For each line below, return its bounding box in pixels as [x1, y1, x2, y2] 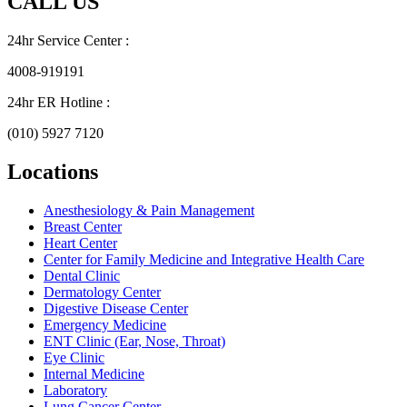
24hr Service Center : [7, 32, 129, 48]
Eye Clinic [44, 349, 104, 365]
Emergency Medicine [44, 316, 166, 333]
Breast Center [44, 218, 122, 234]
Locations [7, 159, 98, 184]
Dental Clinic [44, 267, 120, 283]
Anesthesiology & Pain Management [44, 202, 254, 218]
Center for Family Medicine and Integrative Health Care [44, 251, 364, 267]
